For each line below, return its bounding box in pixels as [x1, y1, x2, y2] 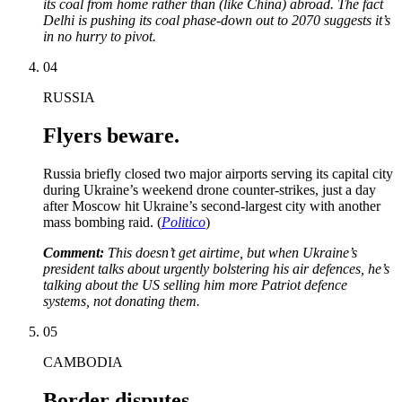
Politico [162, 214, 205, 231]
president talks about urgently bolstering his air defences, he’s [43, 261, 389, 277]
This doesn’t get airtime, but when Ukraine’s [108, 245, 357, 261]
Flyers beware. [43, 124, 179, 148]
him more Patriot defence [200, 277, 347, 293]
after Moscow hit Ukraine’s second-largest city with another [43, 198, 380, 214]
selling [163, 277, 200, 293]
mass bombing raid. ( [43, 214, 162, 231]
